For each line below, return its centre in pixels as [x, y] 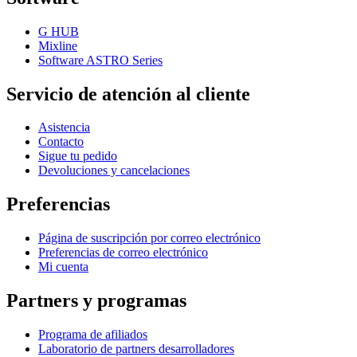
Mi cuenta [63, 267]
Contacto [61, 142]
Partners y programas [96, 301]
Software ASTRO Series [100, 60]
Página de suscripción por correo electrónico [149, 238]
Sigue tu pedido [78, 156]
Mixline [58, 45]
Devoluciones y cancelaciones [114, 171]
